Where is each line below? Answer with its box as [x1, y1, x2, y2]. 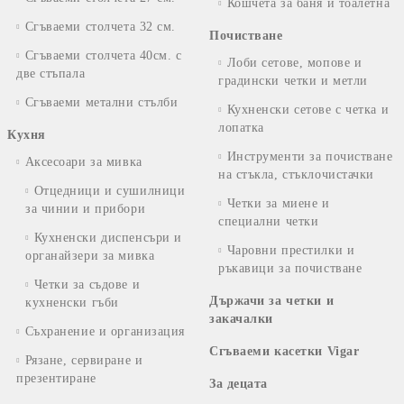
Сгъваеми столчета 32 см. [24, 19, 177, 33]
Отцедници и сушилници [33, 183, 186, 197]
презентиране [16, 371, 96, 385]
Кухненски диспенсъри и [33, 230, 182, 244]
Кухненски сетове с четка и [226, 102, 390, 116]
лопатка [218, 120, 264, 134]
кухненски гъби [25, 295, 119, 309]
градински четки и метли [218, 73, 368, 87]
